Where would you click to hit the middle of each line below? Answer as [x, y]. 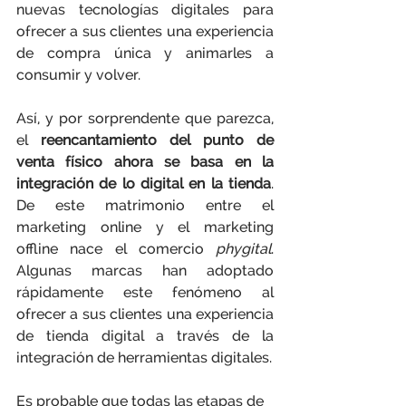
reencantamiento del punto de [151, 140]
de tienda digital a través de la [145, 336]
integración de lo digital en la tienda [144, 184]
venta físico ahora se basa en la [145, 162]
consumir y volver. [78, 75]
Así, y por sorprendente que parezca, [145, 118]
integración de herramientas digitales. [144, 358]
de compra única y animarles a [145, 53]
